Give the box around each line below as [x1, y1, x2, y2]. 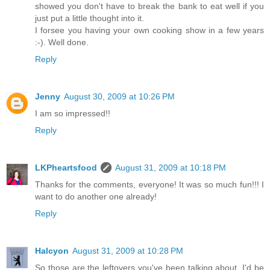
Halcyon [35, 246, 69, 256]
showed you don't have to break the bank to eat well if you [35, 1, 264, 11]
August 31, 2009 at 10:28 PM [72, 246, 183, 256]
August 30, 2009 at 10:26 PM [64, 92, 175, 102]
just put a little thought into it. [35, 13, 144, 24]
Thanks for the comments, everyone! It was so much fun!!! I [35, 180, 264, 190]
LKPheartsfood [35, 163, 97, 173]
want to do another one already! [35, 192, 157, 202]
